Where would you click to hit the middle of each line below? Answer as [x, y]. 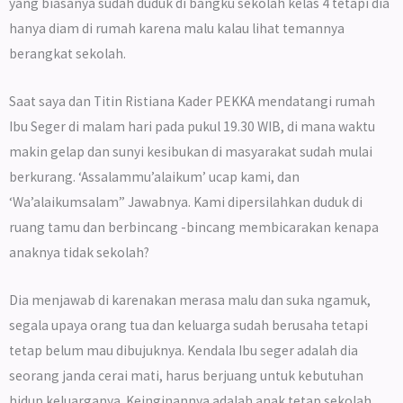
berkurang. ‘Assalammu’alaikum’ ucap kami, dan [154, 176]
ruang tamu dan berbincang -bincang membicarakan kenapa [194, 227]
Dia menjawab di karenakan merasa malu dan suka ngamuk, [190, 300]
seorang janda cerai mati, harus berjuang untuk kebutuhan [186, 375]
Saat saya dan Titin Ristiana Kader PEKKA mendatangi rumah [192, 101]
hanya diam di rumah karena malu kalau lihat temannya [177, 28]
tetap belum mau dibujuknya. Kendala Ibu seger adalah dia [184, 350]
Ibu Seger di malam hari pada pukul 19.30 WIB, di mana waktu [192, 126]
